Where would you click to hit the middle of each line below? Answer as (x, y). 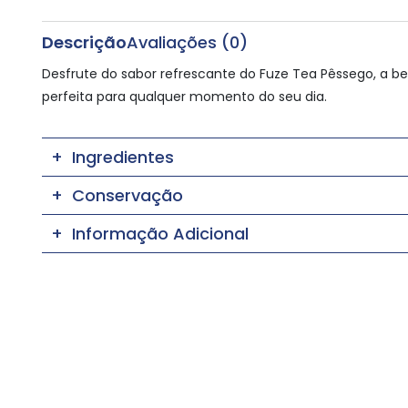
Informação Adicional (160, 234)
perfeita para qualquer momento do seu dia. (184, 97)
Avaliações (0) (187, 43)
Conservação (127, 196)
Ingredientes (122, 158)
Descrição (84, 43)
